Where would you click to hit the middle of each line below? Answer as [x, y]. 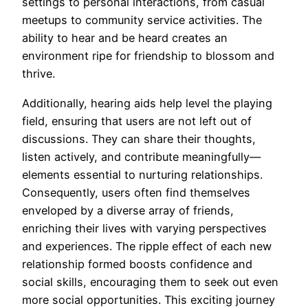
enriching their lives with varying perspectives [144, 228]
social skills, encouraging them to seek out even [150, 282]
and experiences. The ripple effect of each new [147, 246]
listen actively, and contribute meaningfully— [141, 156]
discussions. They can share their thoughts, [139, 139]
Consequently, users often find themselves [136, 192]
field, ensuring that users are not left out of [137, 121]
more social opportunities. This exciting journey [148, 299]
